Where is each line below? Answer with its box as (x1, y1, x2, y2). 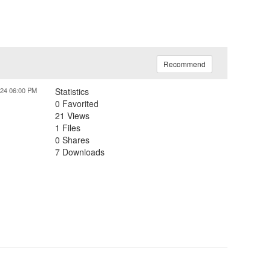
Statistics (55, 85, 89, 98)
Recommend (163, 59, 206, 70)
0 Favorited (55, 97, 99, 110)
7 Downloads (55, 146, 105, 158)
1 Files (55, 122, 80, 134)
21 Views (55, 109, 90, 122)
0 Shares (55, 134, 90, 146)
